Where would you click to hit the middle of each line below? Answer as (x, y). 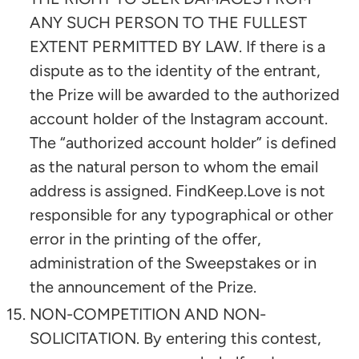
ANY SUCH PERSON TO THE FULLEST (168, 22)
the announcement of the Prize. (143, 286)
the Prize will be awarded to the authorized (185, 94)
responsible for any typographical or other (182, 214)
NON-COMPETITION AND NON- (148, 314)
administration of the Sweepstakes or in (173, 262)
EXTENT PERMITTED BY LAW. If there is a (177, 46)
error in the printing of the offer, (145, 238)
